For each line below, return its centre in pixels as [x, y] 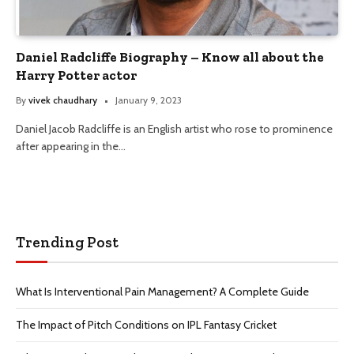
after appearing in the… [71, 146]
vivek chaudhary [63, 100]
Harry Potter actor [77, 75]
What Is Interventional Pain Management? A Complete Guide [162, 291]
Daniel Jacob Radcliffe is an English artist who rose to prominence [174, 128]
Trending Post [67, 242]
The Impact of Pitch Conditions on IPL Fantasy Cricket [146, 324]
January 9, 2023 [149, 100]
